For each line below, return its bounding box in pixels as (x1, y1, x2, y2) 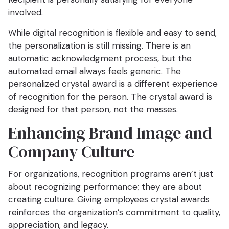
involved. (8, 7, 43, 18)
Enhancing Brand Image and (8, 122, 212, 145)
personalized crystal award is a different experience (8, 78, 218, 90)
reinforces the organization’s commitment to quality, (8, 207, 220, 218)
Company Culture (8, 141, 134, 164)
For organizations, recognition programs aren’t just (8, 168, 213, 180)
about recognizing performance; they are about (8, 181, 202, 193)
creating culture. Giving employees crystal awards (8, 194, 210, 205)
